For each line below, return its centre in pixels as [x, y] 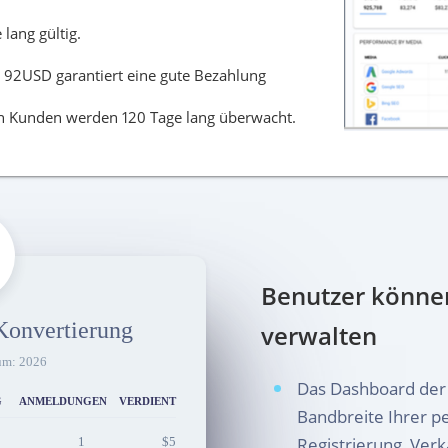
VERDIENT [148, 401]
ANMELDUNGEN [63, 401]
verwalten [319, 335]
